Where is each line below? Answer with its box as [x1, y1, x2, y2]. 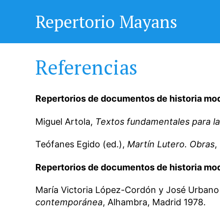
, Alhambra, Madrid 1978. [103, 197, 206, 208]
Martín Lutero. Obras [127, 139, 215, 150]
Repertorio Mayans [35, 10, 177, 33]
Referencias [35, 54, 137, 80]
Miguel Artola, [35, 116, 95, 127]
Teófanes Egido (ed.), [35, 139, 127, 150]
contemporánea [35, 197, 103, 208]
